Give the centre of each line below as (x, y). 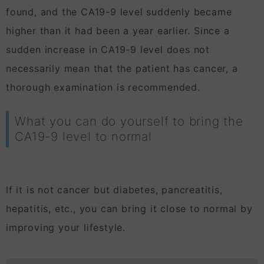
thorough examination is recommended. (103, 88)
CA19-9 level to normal (83, 137)
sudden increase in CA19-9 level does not (108, 50)
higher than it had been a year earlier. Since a (118, 31)
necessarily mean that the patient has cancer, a (122, 69)
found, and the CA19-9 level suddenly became (119, 12)
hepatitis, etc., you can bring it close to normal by (129, 209)
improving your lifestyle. (66, 228)
